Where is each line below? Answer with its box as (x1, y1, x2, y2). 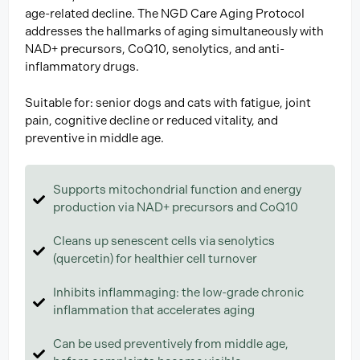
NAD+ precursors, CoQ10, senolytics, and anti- (25, 42, 284, 57)
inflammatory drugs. (25, 59, 139, 75)
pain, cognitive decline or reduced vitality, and (25, 112, 278, 128)
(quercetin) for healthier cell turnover (53, 252, 257, 267)
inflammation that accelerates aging (53, 303, 255, 318)
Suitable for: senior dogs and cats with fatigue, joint (25, 95, 311, 110)
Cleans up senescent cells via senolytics (53, 234, 275, 249)
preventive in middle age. (25, 130, 164, 145)
